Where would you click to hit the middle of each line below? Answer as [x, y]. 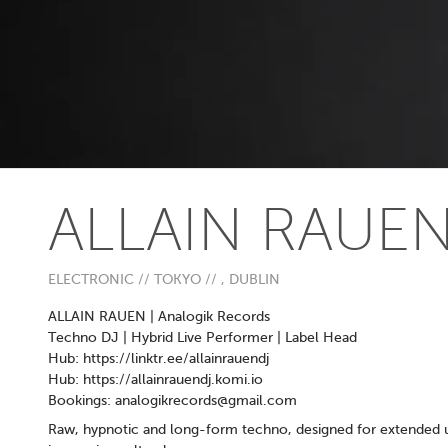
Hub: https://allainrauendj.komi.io [155, 379]
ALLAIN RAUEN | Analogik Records [159, 316]
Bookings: [81, 400]
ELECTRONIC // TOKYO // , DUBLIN [164, 279]
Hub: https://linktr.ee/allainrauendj [158, 358]
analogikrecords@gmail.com [206, 400]
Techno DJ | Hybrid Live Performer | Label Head [202, 337]
